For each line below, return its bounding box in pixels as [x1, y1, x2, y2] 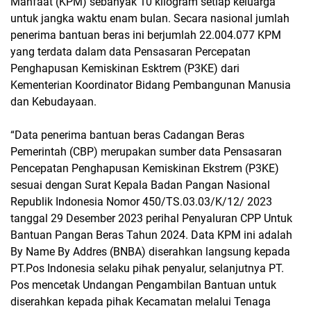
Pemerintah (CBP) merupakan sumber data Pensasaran [10, 144, 282, 158]
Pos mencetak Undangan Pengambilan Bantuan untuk [10, 278, 276, 292]
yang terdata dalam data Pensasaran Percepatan [10, 44, 251, 58]
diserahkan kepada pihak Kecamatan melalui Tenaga [10, 294, 271, 308]
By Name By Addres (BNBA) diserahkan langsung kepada [10, 244, 290, 258]
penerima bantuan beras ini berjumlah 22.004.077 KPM [10, 28, 281, 42]
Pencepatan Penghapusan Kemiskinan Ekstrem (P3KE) [10, 161, 279, 175]
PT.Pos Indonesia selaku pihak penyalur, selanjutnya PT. [10, 261, 284, 275]
